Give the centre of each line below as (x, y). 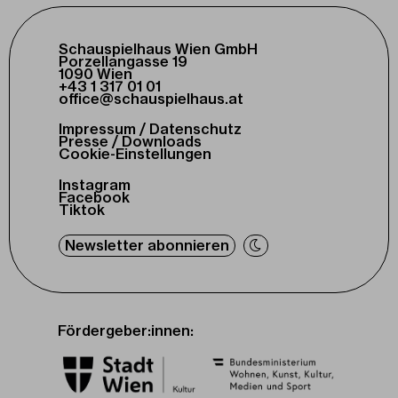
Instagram (95, 184)
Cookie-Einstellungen (135, 153)
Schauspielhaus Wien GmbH (158, 48)
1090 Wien (96, 73)
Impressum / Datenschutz (150, 128)
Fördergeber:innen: (126, 330)
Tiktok (82, 209)
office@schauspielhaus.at (151, 98)
